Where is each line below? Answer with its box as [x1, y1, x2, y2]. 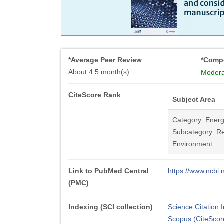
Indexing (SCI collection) [68, 203, 153, 211]
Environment [172, 140, 212, 148]
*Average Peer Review [68, 56, 142, 64]
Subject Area [172, 95, 215, 103]
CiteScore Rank [68, 91, 121, 99]
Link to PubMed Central [68, 167, 149, 175]
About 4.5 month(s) [68, 68, 129, 76]
